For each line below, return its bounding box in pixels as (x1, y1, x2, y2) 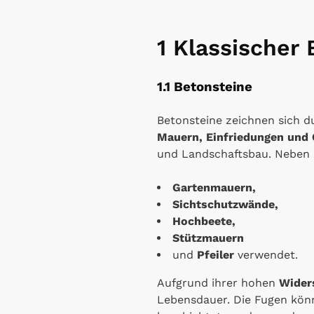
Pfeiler (197, 247, 234, 261)
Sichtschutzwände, (172, 197, 278, 211)
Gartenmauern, (172, 180, 256, 194)
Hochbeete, (172, 214, 235, 228)
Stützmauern (172, 231, 244, 245)
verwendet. (234, 247, 298, 261)
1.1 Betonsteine (157, 78, 252, 95)
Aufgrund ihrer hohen (157, 275, 279, 289)
